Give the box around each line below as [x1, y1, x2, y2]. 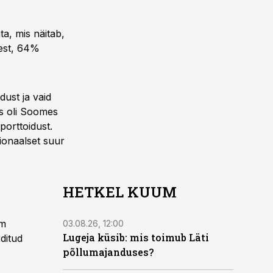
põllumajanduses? [63, 246, 154, 258]
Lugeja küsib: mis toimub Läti [63, 231, 209, 244]
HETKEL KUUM [63, 182, 177, 202]
